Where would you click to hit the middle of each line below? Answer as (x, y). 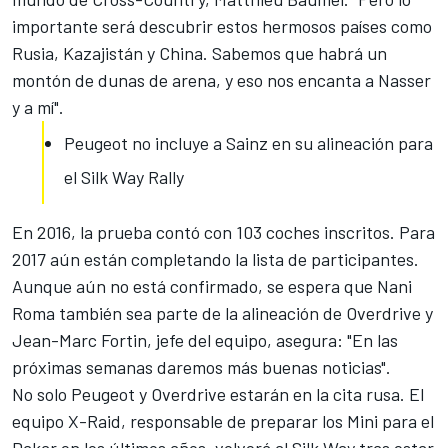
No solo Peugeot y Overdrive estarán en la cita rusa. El (218, 394)
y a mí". (38, 107)
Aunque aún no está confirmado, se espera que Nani (212, 286)
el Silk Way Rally (124, 177)
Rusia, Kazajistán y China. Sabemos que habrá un (199, 53)
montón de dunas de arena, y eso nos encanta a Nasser (221, 80)
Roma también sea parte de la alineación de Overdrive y (222, 313)
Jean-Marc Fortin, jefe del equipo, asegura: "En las (205, 340)
